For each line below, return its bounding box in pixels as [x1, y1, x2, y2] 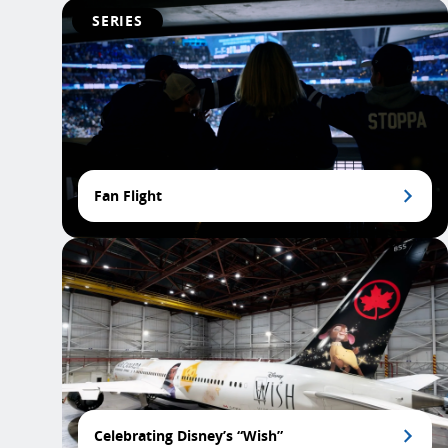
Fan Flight [94, 185, 162, 205]
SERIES [92, 10, 143, 30]
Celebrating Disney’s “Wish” [94, 425, 283, 445]
